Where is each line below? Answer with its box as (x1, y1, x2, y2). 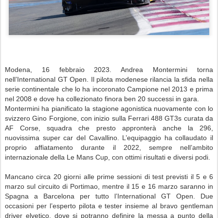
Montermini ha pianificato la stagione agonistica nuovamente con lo (5, 105, 213, 113)
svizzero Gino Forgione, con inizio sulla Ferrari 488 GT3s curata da (5, 114, 213, 123)
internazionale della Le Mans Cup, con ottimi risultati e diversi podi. (5, 153, 210, 162)
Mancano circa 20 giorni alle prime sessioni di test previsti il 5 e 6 (5, 173, 213, 181)
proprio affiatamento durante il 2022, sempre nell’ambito (5, 144, 213, 152)
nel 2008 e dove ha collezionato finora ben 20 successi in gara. (5, 95, 199, 103)
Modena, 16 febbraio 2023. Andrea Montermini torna (5, 66, 213, 74)
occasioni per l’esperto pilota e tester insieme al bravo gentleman (5, 202, 213, 210)
